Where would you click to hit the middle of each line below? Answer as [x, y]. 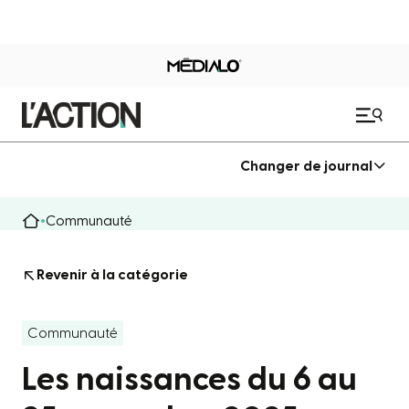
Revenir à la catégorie [112, 275]
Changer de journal [306, 166]
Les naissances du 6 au [189, 380]
